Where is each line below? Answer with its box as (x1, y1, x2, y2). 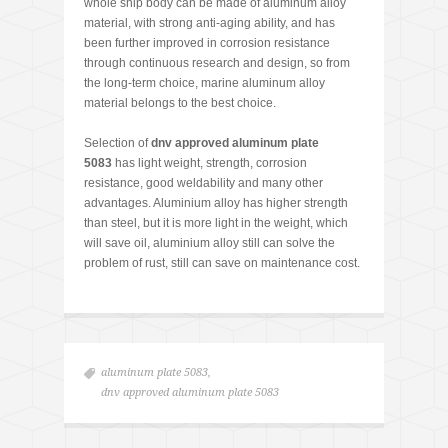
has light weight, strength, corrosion (112, 156, 307, 171)
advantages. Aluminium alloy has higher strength (84, 196, 348, 211)
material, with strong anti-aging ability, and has (84, 16, 335, 31)
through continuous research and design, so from (84, 56, 350, 71)
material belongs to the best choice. (84, 96, 276, 111)
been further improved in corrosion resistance (84, 36, 330, 51)
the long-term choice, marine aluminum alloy (84, 76, 325, 91)
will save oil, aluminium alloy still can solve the (84, 236, 335, 251)
